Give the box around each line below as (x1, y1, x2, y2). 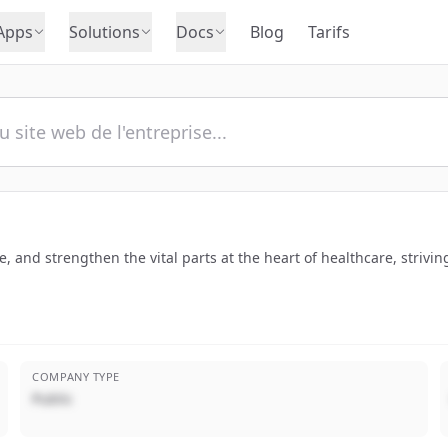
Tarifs (307, 21, 350, 43)
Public (32, 389, 74, 408)
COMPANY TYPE (32, 369, 120, 384)
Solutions (68, 21, 140, 43)
